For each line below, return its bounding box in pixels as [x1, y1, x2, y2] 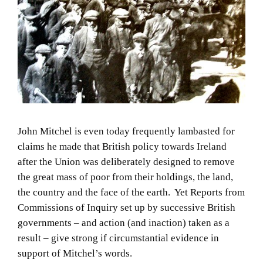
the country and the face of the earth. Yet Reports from [18, 186, 245, 198]
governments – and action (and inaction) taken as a [18, 217, 230, 228]
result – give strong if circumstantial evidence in [18, 232, 219, 244]
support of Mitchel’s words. [18, 247, 132, 259]
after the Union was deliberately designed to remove [18, 156, 235, 167]
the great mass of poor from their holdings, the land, [18, 171, 233, 183]
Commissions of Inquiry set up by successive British [18, 201, 235, 213]
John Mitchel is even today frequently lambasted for [18, 125, 235, 137]
